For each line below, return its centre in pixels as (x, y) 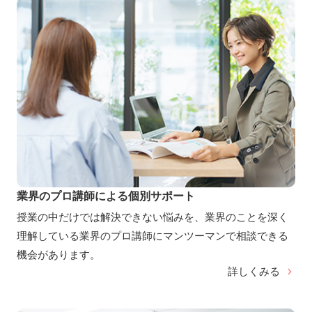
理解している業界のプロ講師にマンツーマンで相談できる (152, 235)
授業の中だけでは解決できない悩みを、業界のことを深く (152, 217)
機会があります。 (58, 254)
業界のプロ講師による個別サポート (106, 195)
